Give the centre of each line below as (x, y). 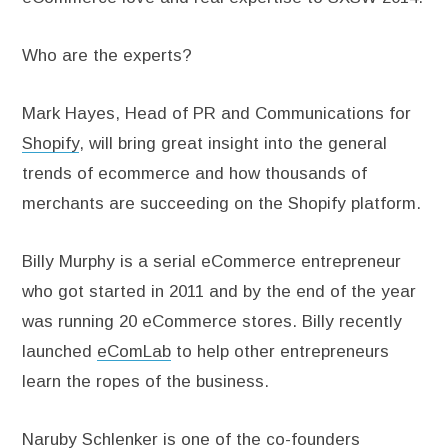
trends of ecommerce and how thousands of (194, 174)
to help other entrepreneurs (280, 352)
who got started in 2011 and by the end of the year (219, 292)
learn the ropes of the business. (145, 382)
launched (59, 352)
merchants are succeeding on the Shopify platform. (221, 204)
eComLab (134, 352)
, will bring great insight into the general (233, 144)
